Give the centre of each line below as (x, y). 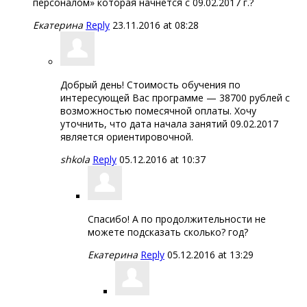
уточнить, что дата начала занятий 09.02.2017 (169, 123)
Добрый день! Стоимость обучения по (150, 84)
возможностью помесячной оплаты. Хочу (158, 110)
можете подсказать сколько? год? (168, 232)
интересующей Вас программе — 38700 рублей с (175, 97)
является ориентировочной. (127, 136)
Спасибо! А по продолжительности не (177, 219)
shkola (75, 159)
